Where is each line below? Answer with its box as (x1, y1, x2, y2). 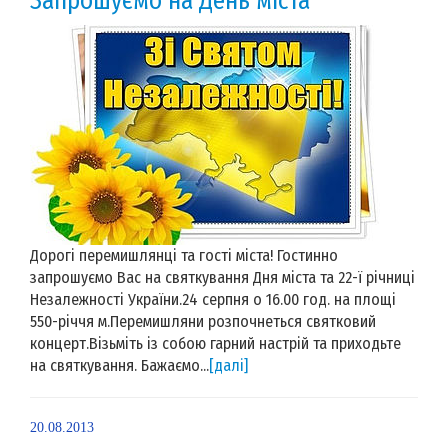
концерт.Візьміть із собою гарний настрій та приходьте (30, 333, 401, 353)
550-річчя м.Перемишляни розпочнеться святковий (30, 311, 376, 331)
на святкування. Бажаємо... (30, 355, 209, 375)
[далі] (209, 355, 248, 375)
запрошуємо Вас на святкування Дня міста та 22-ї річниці (30, 267, 415, 287)
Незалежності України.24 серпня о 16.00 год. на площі (30, 289, 396, 309)
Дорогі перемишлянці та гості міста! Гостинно (30, 245, 338, 265)
